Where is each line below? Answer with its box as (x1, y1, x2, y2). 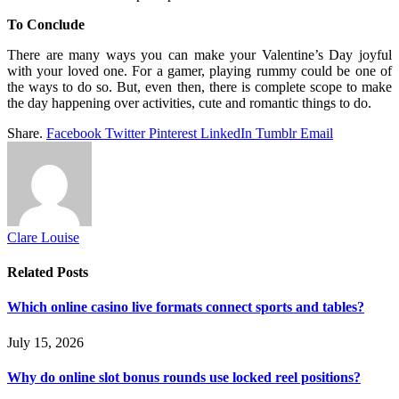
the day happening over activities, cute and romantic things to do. (7, 94, 371, 110)
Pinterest (149, 125, 197, 141)
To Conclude (7, 16, 85, 32)
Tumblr (256, 125, 297, 141)
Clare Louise (7, 229, 79, 245)
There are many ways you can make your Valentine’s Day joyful (7, 46, 392, 62)
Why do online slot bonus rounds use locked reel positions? (7, 369, 361, 385)
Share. (7, 125, 43, 141)
